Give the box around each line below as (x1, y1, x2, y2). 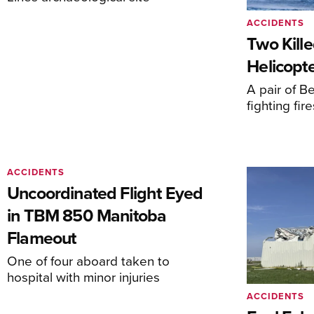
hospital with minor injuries (7, 266, 160, 286)
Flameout (7, 224, 76, 250)
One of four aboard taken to (7, 250, 170, 270)
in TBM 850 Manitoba (7, 202, 167, 228)
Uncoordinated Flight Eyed (7, 179, 203, 205)
